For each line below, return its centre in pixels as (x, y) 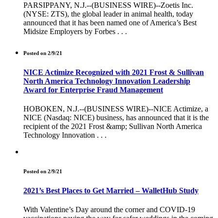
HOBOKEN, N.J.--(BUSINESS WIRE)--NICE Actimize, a (116, 109)
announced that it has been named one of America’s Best (110, 22)
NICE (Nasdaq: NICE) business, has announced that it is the (116, 117)
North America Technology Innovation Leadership (107, 81)
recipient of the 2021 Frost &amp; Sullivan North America (113, 126)
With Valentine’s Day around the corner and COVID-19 (109, 210)
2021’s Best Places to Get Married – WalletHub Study (111, 190)
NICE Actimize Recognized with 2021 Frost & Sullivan (114, 72)
